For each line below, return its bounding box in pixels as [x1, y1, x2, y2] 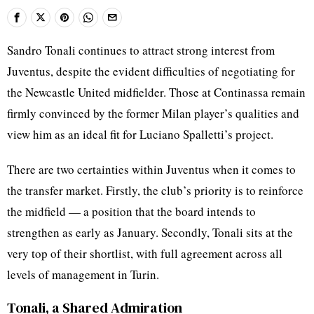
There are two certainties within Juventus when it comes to [7, 161, 296, 177]
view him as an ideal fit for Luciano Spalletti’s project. [7, 125, 273, 142]
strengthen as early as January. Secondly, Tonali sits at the [7, 224, 293, 240]
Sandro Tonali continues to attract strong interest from [7, 41, 275, 58]
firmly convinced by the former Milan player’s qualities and [7, 104, 299, 121]
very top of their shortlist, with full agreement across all [7, 245, 282, 261]
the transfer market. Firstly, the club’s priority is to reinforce [7, 182, 303, 198]
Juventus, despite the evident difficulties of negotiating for [7, 62, 295, 79]
